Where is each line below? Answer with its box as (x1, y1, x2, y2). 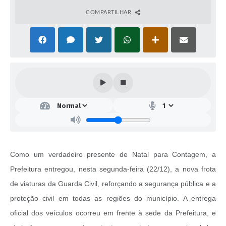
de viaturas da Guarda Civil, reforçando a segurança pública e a (10, 180, 216, 188)
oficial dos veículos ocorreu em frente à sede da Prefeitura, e (10, 209, 216, 217)
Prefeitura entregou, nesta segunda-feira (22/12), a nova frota (10, 165, 216, 174)
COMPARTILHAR (86, 9, 133, 16)
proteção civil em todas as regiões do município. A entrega (10, 194, 216, 203)
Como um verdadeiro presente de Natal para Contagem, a (10, 150, 216, 159)
